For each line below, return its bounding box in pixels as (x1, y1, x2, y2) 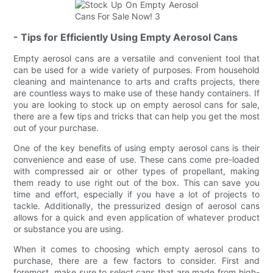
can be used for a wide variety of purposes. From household (13, 64, 260, 75)
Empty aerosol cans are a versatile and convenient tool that (13, 52, 260, 63)
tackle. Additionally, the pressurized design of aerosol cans (13, 200, 260, 211)
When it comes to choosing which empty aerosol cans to (13, 243, 260, 254)
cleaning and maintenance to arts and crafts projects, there (13, 76, 260, 87)
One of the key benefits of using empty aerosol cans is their (13, 142, 260, 153)
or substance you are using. (13, 223, 124, 234)
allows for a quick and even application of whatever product (13, 211, 260, 222)
